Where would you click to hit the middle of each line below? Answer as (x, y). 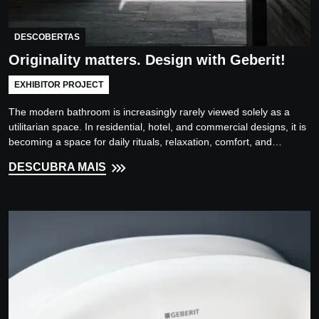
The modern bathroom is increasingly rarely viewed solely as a (149, 111)
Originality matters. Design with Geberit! (147, 59)
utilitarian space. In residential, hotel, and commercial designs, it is (157, 126)
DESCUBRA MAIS (57, 167)
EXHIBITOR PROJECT (59, 84)
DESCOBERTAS (47, 37)
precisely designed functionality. (80, 156)
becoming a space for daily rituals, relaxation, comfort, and (140, 141)
